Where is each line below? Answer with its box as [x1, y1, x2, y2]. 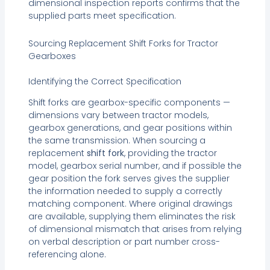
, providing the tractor [124, 146, 217, 159]
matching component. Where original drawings [28, 197, 233, 210]
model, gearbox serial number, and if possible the [28, 159, 242, 172]
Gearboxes [28, 49, 76, 62]
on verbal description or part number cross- [28, 235, 220, 248]
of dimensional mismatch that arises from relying [28, 222, 242, 235]
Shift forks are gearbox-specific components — [28, 96, 230, 108]
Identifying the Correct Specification [28, 75, 181, 87]
